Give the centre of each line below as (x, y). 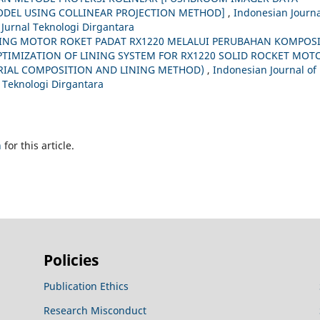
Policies (71, 260)
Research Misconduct (95, 311)
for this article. (38, 146)
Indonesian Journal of (265, 70)
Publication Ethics (86, 286)
